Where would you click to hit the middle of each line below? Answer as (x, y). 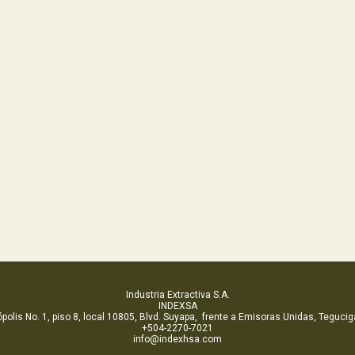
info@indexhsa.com (177, 340)
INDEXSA (177, 306)
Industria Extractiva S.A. (177, 295)
